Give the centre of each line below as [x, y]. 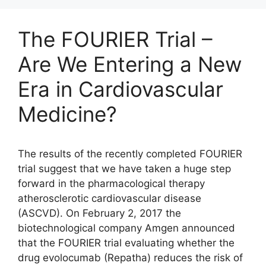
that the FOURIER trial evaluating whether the [126, 243]
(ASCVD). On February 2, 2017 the [99, 213]
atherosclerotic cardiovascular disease [110, 198]
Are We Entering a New [130, 64]
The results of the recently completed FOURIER [130, 154]
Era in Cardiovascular [121, 89]
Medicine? [67, 114]
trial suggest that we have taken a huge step [124, 169]
